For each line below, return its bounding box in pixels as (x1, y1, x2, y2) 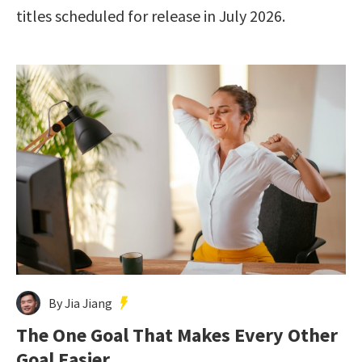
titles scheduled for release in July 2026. (16, 5, 285, 26)
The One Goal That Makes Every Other (16, 322, 338, 347)
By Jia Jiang (48, 294, 112, 311)
